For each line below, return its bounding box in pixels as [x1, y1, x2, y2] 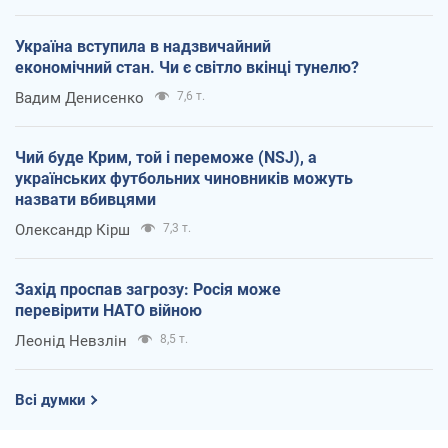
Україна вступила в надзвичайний [15, 36, 271, 56]
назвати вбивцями [15, 189, 156, 209]
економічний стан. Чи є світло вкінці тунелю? [15, 57, 359, 77]
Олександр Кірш [15, 220, 130, 239]
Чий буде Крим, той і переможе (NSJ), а [15, 147, 317, 167]
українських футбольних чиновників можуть [15, 168, 353, 188]
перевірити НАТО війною [15, 300, 202, 320]
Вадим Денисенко [15, 88, 144, 107]
